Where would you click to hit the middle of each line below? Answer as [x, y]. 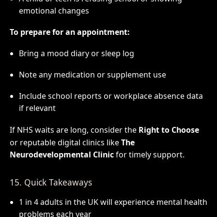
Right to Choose [169, 130]
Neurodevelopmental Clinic [62, 155]
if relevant [37, 108]
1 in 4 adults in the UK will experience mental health [113, 202]
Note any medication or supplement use [92, 74]
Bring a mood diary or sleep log [76, 53]
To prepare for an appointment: [70, 32]
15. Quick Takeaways [51, 182]
